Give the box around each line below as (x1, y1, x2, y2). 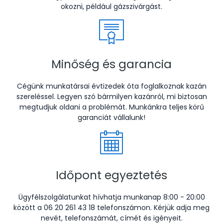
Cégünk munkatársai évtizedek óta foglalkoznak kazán (16, 81, 207, 91)
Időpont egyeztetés (56, 167, 167, 183)
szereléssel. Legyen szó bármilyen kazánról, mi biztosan (16, 92, 207, 102)
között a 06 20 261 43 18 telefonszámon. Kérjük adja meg (13, 203, 210, 213)
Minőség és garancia (51, 56, 172, 72)
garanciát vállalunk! (78, 112, 145, 122)
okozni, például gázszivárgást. (61, 1, 162, 11)
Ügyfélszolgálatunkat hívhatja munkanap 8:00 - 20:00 (18, 192, 205, 202)
